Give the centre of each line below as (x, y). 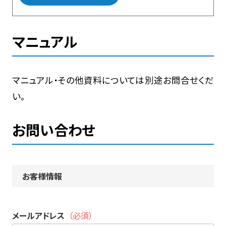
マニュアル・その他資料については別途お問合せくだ (113, 80)
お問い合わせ (53, 129)
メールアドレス (38, 215)
